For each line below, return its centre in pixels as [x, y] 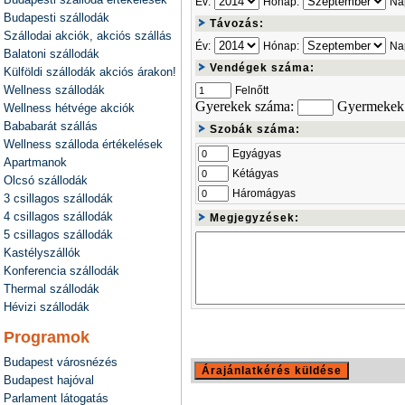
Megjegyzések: [253, 218]
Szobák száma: [253, 129]
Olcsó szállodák [46, 180]
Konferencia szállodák [61, 271]
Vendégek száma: [260, 68]
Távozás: [235, 24]
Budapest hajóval [49, 380]
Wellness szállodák [54, 90]
